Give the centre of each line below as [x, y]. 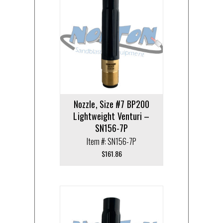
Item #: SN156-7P [111, 141]
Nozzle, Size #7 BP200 [111, 104]
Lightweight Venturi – [111, 116]
